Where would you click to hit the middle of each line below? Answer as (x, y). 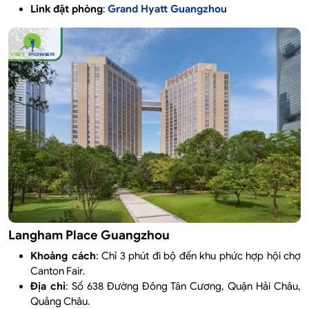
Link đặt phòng (67, 9)
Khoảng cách (63, 256)
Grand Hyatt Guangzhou (170, 9)
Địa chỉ (48, 287)
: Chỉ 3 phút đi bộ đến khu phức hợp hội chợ (198, 256)
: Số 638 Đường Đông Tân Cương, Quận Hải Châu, (183, 287)
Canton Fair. (58, 271)
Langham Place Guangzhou (89, 236)
